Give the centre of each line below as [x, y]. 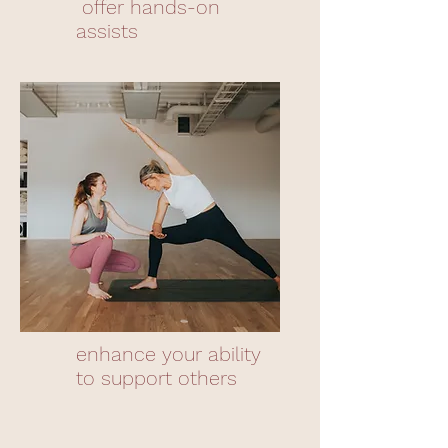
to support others [156, 378]
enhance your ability [168, 354]
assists [110, 31]
